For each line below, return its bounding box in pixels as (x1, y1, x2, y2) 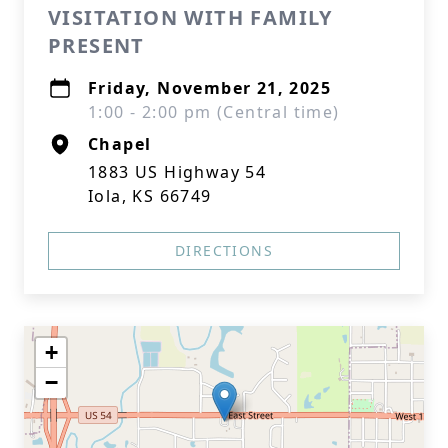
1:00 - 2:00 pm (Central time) (88, 101, 340, 123)
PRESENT (48, 32, 145, 59)
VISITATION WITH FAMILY (48, 4, 333, 31)
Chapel (88, 133, 152, 155)
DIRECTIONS (175, 241, 273, 260)
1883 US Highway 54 (88, 161, 267, 183)
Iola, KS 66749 (88, 185, 212, 207)
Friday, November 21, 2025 (88, 77, 331, 99)
